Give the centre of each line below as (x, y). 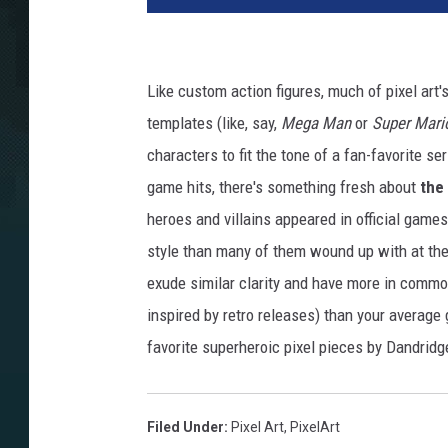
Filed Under (185, 427)
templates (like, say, (214, 123)
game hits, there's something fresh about (283, 187)
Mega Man (316, 123)
